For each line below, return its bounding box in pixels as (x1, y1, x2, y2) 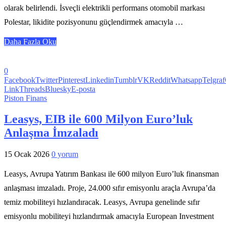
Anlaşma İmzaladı (4, 126, 98, 140)
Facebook (4, 75, 35, 84)
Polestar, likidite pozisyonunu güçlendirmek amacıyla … (4, 17, 183, 26)
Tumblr (114, 75, 137, 84)
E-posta (71, 84, 95, 93)
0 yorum (51, 150, 78, 159)
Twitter (35, 75, 58, 84)
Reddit (149, 75, 171, 84)
